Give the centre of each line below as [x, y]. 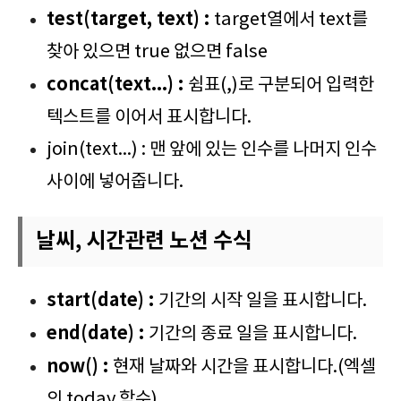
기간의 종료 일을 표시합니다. [253, 334]
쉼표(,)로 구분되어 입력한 [281, 85]
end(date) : [98, 333]
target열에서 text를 [291, 20]
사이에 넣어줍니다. [115, 182]
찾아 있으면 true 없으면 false [157, 52]
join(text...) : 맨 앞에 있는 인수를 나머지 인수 [212, 149]
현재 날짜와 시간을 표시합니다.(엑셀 [244, 367]
